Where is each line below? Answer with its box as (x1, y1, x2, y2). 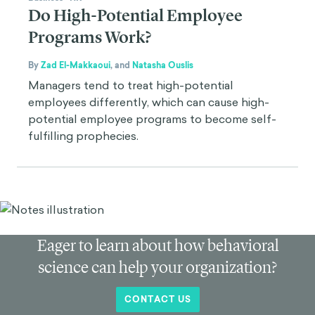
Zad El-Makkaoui (41, 59, 110, 72)
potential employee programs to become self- (28, 111, 276, 127)
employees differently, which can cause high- (28, 94, 269, 110)
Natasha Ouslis (132, 59, 193, 72)
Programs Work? (28, 27, 151, 47)
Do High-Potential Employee (28, 6, 243, 25)
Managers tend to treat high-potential (28, 77, 233, 93)
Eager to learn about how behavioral (37, 236, 278, 255)
